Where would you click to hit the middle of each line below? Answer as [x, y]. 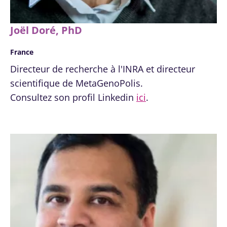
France [22, 52]
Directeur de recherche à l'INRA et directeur [103, 69]
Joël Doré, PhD [46, 30]
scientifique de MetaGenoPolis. [77, 83]
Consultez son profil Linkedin [73, 97]
